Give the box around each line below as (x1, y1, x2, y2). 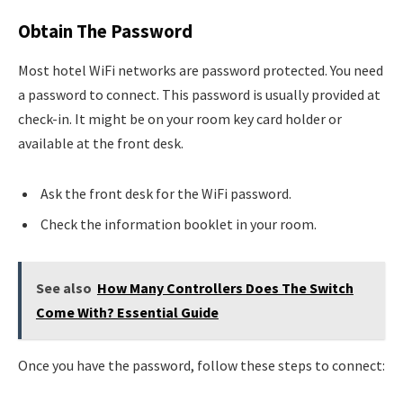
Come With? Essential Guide (35, 303, 219, 322)
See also (35, 279, 92, 298)
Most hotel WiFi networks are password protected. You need (18, 61, 383, 80)
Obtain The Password (18, 19, 193, 43)
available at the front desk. (18, 134, 184, 153)
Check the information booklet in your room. (40, 214, 317, 233)
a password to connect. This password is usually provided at (18, 85, 381, 104)
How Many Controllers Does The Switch (96, 279, 354, 298)
